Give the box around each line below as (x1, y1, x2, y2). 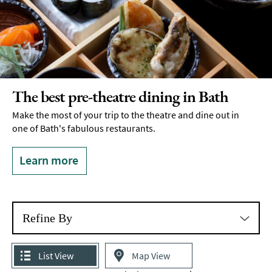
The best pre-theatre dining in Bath (12, 86, 228, 107)
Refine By (22, 211, 72, 225)
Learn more (19, 152, 78, 168)
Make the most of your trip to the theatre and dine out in (12, 109, 239, 121)
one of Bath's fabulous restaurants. (12, 122, 157, 135)
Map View (132, 250, 170, 262)
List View (38, 250, 73, 262)
